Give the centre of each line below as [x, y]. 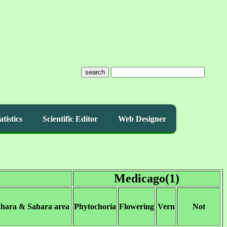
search [95, 72]
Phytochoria [95, 206]
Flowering [137, 206]
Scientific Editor [70, 119]
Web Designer [142, 119]
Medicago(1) [147, 178]
